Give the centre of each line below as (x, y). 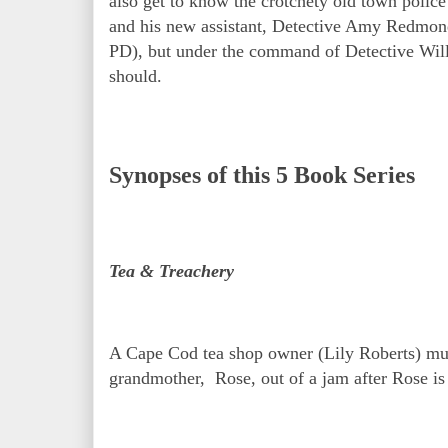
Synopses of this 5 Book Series (262, 174)
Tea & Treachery (171, 270)
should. (138, 76)
